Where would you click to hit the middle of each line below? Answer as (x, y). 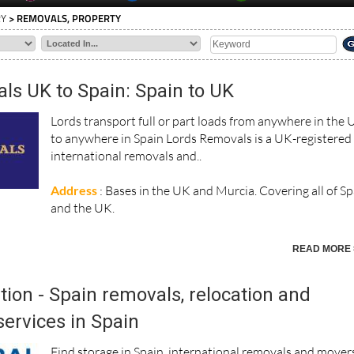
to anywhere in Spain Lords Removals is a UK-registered (201, 128)
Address (74, 180)
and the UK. (85, 198)
